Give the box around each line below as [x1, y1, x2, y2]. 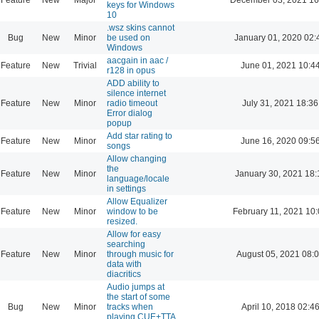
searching [107, 239, 145, 249]
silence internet [107, 88, 166, 98]
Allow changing [107, 153, 167, 164]
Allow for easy [107, 229, 161, 239]
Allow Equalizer [107, 196, 167, 206]
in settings [107, 183, 146, 194]
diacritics [107, 268, 141, 279]
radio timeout [107, 98, 157, 108]
